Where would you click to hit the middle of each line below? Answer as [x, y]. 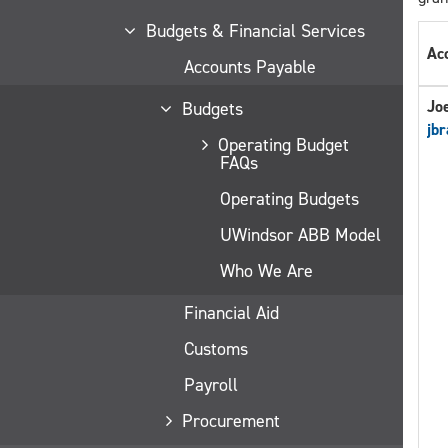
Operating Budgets [289, 198]
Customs [216, 348]
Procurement [230, 420]
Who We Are [266, 270]
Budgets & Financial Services [255, 30]
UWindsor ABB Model [300, 234]
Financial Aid [231, 312]
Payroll [211, 384]
